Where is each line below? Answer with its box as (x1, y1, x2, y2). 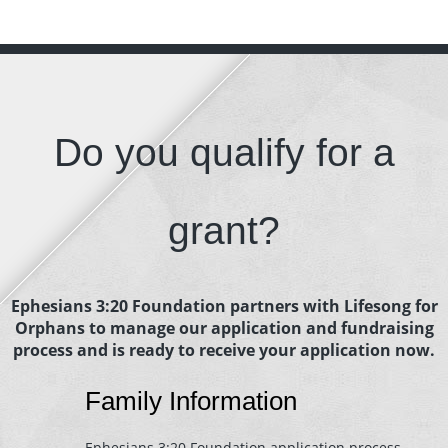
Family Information (85, 386, 297, 416)
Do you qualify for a (53, 131, 395, 174)
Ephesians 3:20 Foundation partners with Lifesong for (10, 295, 438, 317)
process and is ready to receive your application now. (13, 339, 435, 361)
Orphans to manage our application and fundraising (14, 317, 434, 339)
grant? (168, 209, 280, 252)
